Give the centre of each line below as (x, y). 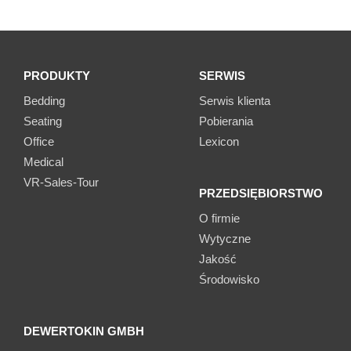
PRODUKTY (57, 76)
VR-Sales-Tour (61, 183)
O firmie (219, 219)
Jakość (218, 259)
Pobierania (226, 121)
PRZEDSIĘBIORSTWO (261, 194)
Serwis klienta (235, 101)
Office (39, 142)
